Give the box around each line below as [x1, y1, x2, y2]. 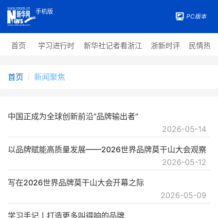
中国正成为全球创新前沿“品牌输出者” [8, 111, 138, 122]
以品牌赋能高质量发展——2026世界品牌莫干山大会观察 [8, 145, 206, 155]
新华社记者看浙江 [83, 41, 142, 51]
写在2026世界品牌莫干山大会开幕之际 [8, 178, 144, 188]
